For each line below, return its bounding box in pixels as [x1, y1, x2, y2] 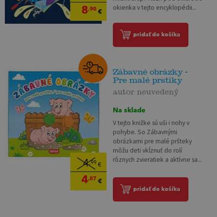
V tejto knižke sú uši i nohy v [113, 119, 190, 127]
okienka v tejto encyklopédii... [113, 3, 197, 12]
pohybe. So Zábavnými [113, 128, 178, 137]
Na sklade [113, 106, 146, 114]
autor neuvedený [113, 87, 179, 93]
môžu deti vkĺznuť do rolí [113, 146, 183, 155]
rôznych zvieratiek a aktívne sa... [113, 155, 202, 164]
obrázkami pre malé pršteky [113, 137, 192, 146]
